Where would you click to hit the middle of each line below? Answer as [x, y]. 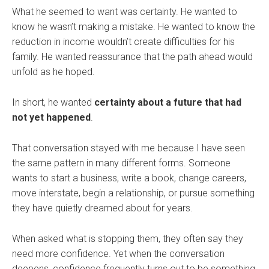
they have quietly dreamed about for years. [102, 208]
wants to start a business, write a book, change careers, [129, 178]
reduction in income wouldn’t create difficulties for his [123, 42]
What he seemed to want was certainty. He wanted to [125, 12]
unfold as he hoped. [53, 72]
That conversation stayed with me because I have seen [128, 148]
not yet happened [51, 118]
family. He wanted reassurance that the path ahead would [132, 57]
